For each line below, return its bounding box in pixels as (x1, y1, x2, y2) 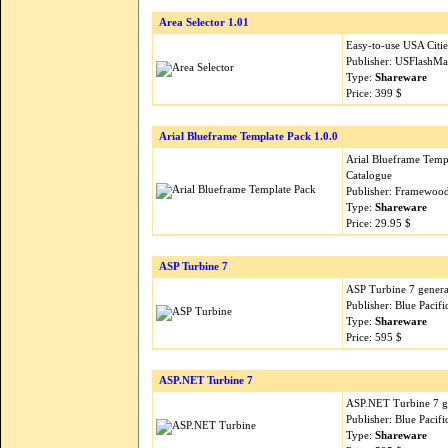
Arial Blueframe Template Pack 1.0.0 (159, 131, 338, 142)
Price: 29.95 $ (346, 217, 411, 229)
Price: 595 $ (346, 331, 402, 343)
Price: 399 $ (346, 87, 402, 99)
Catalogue (346, 169, 392, 181)
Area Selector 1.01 (159, 17, 249, 28)
